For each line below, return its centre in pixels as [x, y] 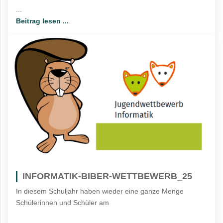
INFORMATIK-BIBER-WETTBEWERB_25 [108, 176]
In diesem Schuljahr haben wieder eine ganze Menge [100, 191]
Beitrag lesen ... [43, 21]
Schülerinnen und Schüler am [63, 203]
